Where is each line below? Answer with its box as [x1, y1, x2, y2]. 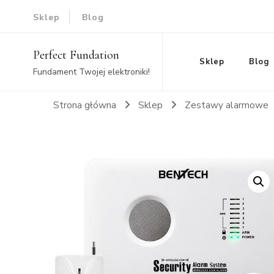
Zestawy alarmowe [184, 98, 271, 111]
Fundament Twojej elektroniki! [32, 66, 150, 78]
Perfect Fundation [32, 48, 119, 62]
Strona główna [53, 98, 116, 111]
